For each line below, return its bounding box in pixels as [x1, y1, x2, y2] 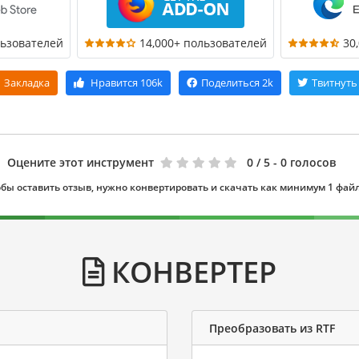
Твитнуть [312, 75, 357, 91]
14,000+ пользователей [139, 35, 267, 51]
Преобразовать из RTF [209, 320, 335, 336]
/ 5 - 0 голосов [256, 155, 336, 171]
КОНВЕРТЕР [104, 252, 276, 292]
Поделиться [201, 75, 260, 91]
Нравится [91, 75, 138, 91]
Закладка [2, 75, 50, 91]
